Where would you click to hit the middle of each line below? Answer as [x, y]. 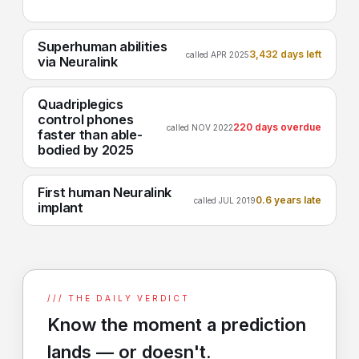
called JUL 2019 [225, 200]
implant [61, 208]
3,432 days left [285, 54]
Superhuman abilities [103, 46]
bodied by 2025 [86, 150]
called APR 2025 [218, 54]
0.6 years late [288, 200]
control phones [86, 119]
